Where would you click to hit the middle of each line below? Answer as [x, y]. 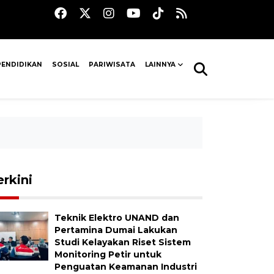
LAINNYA [161, 65]
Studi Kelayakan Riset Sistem [122, 242]
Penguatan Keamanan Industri [125, 267]
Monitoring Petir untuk [108, 254]
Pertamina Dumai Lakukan [116, 230]
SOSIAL [65, 65]
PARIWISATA [112, 65]
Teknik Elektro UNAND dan [117, 218]
